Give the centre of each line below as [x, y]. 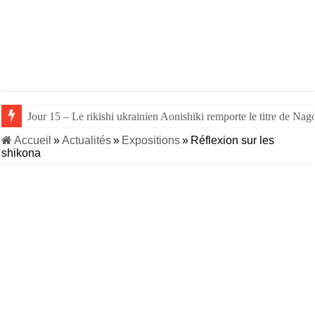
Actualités [87, 140]
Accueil [32, 140]
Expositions [151, 140]
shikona [21, 153]
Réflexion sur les [233, 140]
